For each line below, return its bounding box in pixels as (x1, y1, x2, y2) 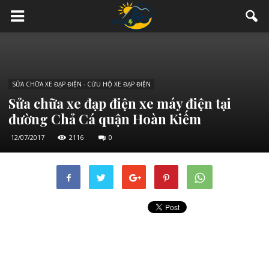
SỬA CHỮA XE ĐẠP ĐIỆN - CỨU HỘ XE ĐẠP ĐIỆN (12, 80, 151, 88)
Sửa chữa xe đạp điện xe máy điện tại (8, 94, 231, 112)
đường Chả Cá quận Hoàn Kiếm (8, 110, 201, 128)
